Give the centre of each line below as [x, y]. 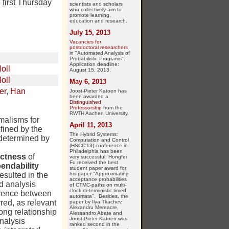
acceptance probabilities [98, 179]
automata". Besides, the [99, 196]
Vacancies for [85, 41]
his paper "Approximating [99, 173]
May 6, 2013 [88, 81]
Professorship [86, 107]
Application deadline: [94, 64]
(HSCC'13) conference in [99, 145]
